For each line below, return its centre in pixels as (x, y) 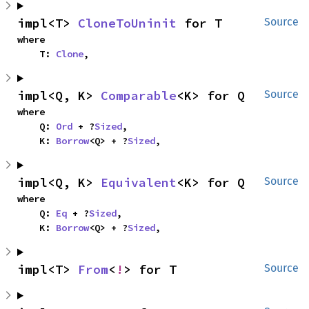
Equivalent (139, 182)
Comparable (139, 96)
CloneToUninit (127, 23)
